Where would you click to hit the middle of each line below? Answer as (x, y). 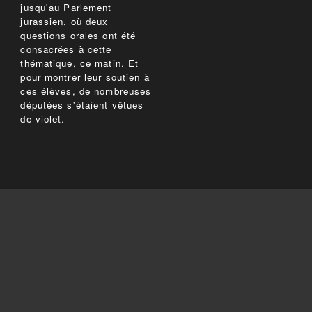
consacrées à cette (66, 49)
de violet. (43, 119)
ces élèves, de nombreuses (86, 91)
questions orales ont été (78, 36)
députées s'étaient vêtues (82, 105)
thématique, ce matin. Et (80, 63)
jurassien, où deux (64, 22)
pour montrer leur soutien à (85, 77)
